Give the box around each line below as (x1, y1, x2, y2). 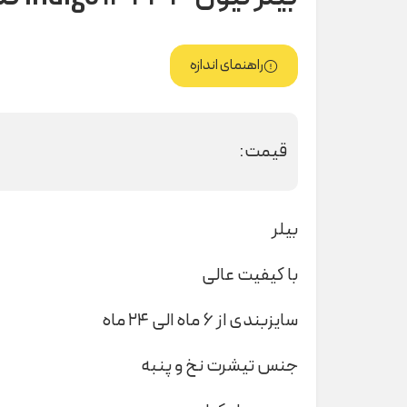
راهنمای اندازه (190, 55, 263, 77)
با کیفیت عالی (202, 261, 298, 289)
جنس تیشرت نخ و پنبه (141, 352, 298, 380)
